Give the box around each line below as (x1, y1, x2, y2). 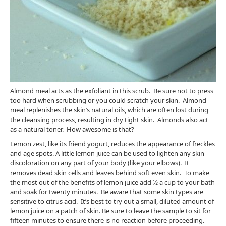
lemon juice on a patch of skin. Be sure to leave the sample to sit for (10, 206, 211, 216)
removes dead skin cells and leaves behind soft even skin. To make (10, 168, 209, 178)
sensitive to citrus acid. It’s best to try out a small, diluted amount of (10, 197, 214, 206)
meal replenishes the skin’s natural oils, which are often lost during (10, 105, 208, 115)
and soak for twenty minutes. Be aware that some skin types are (10, 187, 203, 197)
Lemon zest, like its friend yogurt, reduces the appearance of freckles (10, 139, 215, 149)
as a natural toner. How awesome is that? (10, 125, 134, 134)
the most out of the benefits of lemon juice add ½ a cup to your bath (10, 178, 215, 187)
